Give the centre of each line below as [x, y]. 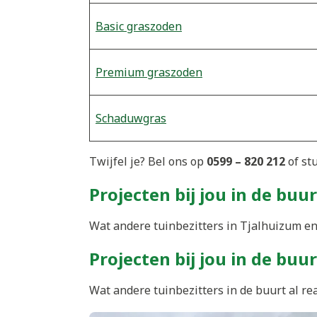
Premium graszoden [149, 72]
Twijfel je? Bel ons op [148, 161]
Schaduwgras [131, 118]
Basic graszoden [139, 26]
